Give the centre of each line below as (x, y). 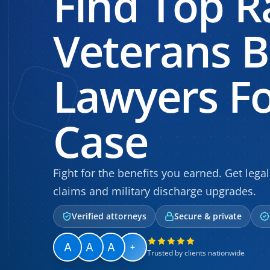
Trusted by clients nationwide (196, 253)
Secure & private (208, 216)
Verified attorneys (109, 216)
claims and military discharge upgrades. (155, 191)
